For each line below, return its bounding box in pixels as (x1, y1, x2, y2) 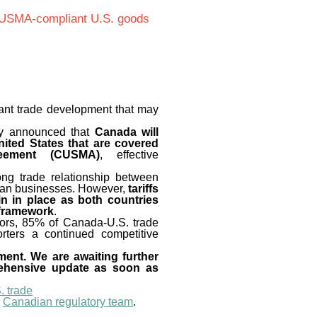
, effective (99, 149, 159, 161)
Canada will (94, 126, 159, 138)
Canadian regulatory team (3, 296, 133, 308)
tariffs (128, 183, 158, 195)
